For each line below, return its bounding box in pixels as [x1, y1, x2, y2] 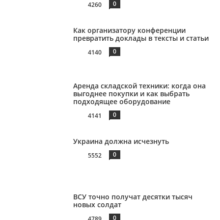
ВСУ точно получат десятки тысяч [73, 192, 193, 201]
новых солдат [73, 199, 122, 209]
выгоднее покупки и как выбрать [73, 88, 190, 98]
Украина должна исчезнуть [73, 136, 169, 146]
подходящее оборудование [73, 96, 171, 106]
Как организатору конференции [73, 26, 186, 35]
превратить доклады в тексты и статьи [73, 33, 209, 43]
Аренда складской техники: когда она [73, 81, 206, 90]
